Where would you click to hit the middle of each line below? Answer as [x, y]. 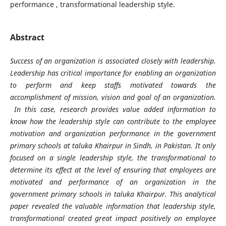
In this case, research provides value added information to [113, 109]
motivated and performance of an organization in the [113, 182]
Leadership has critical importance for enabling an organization [113, 73]
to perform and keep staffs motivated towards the [113, 85]
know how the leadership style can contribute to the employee [113, 121]
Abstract [27, 37]
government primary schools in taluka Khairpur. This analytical [113, 194]
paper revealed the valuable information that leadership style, [113, 206]
